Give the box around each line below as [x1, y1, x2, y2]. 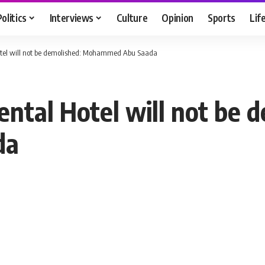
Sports [208, 11, 236, 24]
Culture [116, 11, 148, 24]
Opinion [161, 11, 194, 24]
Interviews [49, 11, 94, 24]
